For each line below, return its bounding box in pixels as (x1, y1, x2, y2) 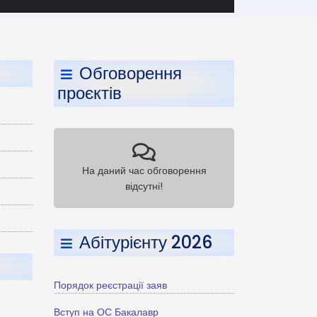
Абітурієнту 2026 (79, 231, 212, 254)
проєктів (57, 81, 122, 105)
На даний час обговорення (81, 163, 207, 178)
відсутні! (125, 179, 163, 193)
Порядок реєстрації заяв (54, 278, 167, 292)
